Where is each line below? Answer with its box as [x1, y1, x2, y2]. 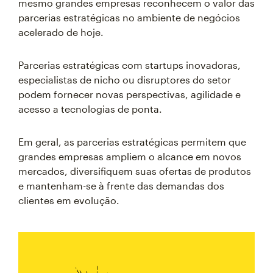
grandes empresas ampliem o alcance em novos [18, 151, 241, 162]
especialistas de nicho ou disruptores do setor [18, 74, 231, 85]
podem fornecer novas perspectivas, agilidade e [18, 88, 241, 100]
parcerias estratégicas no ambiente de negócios [18, 12, 240, 23]
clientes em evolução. [18, 194, 119, 206]
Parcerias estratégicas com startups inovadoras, [18, 59, 241, 71]
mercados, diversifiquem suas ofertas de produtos [18, 165, 251, 177]
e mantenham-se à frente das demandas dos [18, 180, 224, 191]
